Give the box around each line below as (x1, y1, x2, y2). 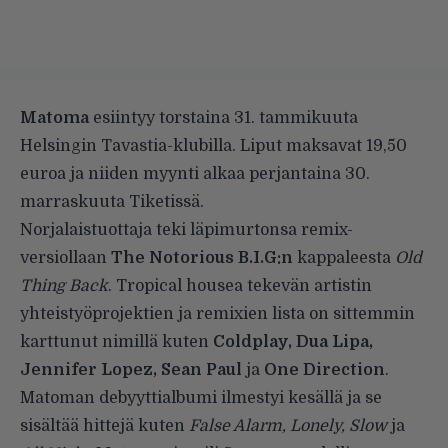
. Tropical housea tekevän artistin (108, 276, 372, 295)
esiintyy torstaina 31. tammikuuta (89, 108, 358, 127)
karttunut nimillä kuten (20, 332, 213, 351)
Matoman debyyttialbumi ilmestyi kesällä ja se (20, 388, 382, 407)
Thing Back (20, 276, 108, 295)
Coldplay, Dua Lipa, (213, 332, 373, 351)
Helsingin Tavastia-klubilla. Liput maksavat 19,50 (20, 136, 407, 155)
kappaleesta (293, 248, 395, 267)
